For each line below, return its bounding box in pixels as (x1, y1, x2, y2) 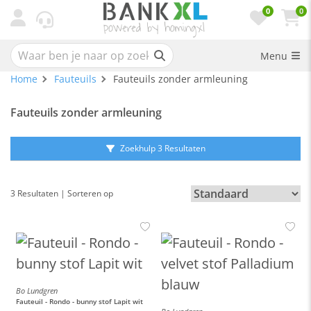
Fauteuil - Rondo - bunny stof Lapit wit (16, 296, 143, 306)
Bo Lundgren (16, 285, 58, 296)
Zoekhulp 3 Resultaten (119, 142, 205, 154)
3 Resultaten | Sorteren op (10, 187, 113, 199)
